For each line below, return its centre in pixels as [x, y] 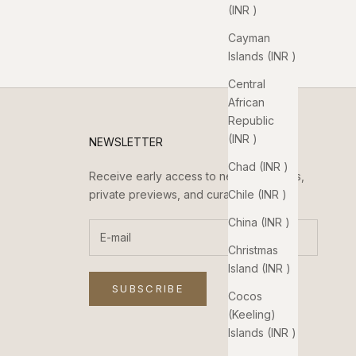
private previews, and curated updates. [192, 194]
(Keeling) [252, 314]
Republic [251, 120]
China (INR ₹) [259, 222]
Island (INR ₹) [259, 268]
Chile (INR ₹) [257, 194]
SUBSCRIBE [148, 288]
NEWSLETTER [126, 141]
